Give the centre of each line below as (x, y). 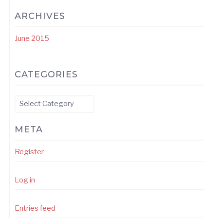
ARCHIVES (40, 16)
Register (29, 152)
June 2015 (32, 38)
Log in (25, 180)
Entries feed (35, 209)
